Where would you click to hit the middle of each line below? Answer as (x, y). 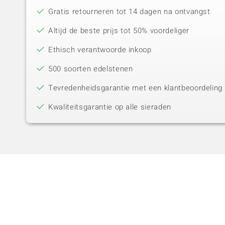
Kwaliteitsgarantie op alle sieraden (110, 107)
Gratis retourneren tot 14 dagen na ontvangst (129, 12)
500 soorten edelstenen (91, 69)
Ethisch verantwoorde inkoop (100, 50)
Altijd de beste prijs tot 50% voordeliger (119, 31)
